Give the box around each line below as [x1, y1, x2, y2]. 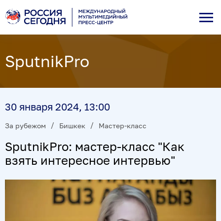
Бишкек [59, 121, 85, 130]
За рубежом [5, 121, 46, 130]
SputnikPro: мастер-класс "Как [5, 139, 184, 153]
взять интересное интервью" [5, 152, 175, 167]
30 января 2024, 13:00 [5, 101, 110, 112]
